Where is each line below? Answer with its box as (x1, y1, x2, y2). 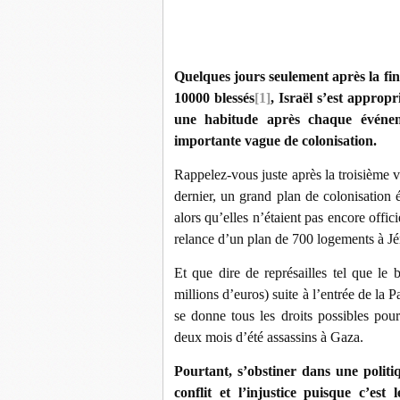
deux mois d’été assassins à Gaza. (174, 329, 363, 346)
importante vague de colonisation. (174, 133, 377, 149)
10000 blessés (174, 90, 254, 106)
